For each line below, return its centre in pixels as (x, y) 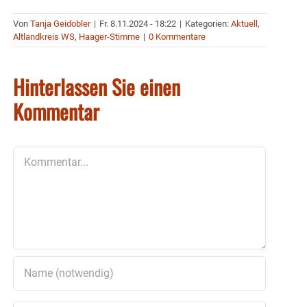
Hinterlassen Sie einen (97, 86)
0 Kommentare (177, 36)
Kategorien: (208, 23)
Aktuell (244, 23)
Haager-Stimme (109, 36)
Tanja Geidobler (60, 23)
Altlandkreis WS (44, 36)
